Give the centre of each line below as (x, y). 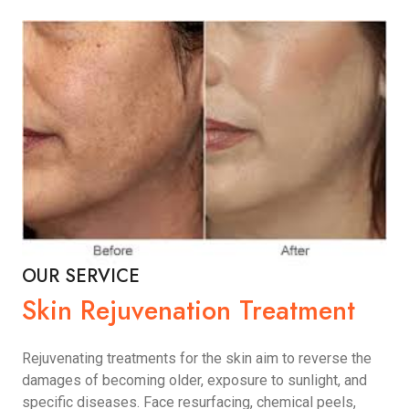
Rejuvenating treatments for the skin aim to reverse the (197, 358)
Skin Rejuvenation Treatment (189, 310)
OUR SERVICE (81, 276)
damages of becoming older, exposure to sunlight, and (194, 380)
